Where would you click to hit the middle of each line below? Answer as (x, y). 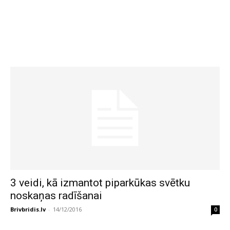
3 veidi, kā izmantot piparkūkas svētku (100, 183)
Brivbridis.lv (28, 209)
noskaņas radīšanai (56, 196)
